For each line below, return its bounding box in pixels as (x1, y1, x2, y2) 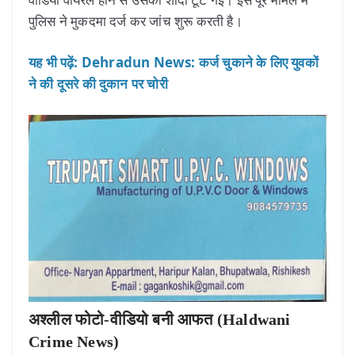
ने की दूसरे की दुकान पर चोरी (29, 74, 168, 94)
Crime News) (29, 332, 120, 350)
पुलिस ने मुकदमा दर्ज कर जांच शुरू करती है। (29, 11, 242, 30)
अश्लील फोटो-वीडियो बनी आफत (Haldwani (29, 310, 291, 328)
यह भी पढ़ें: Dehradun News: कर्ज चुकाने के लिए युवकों (29, 53, 319, 72)
